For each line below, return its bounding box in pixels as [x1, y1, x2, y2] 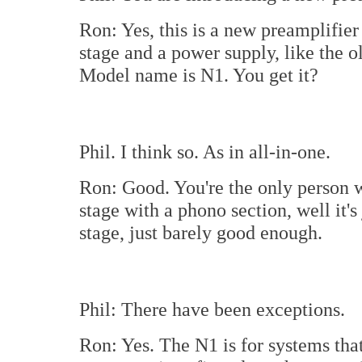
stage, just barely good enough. [79, 221, 322, 243]
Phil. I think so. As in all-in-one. [79, 141, 330, 162]
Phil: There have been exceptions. [79, 298, 345, 320]
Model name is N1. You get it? [79, 64, 318, 86]
